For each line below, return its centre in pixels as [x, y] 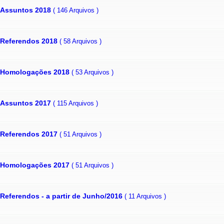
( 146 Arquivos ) [76, 10]
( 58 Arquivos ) [80, 41]
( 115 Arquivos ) [75, 103]
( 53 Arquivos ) [92, 72]
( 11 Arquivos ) [145, 196]
